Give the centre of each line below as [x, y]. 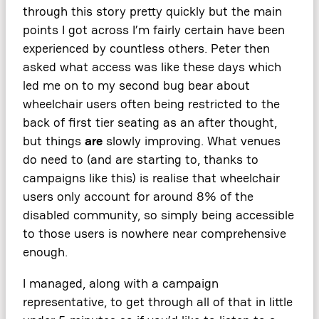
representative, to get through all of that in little [158, 302]
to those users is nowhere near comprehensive [155, 234]
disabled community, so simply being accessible [158, 215]
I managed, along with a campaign [121, 283]
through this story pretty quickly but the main [152, 12]
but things [54, 141]
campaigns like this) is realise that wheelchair [151, 178]
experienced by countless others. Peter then [146, 49]
